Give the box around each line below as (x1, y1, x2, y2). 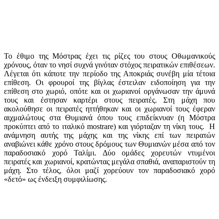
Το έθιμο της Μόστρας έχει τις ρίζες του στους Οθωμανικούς (4, 51, 215, 60)
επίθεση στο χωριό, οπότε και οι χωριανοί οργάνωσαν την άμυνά (4, 87, 215, 95)
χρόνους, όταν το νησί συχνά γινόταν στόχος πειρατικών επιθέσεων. (4, 60, 215, 69)
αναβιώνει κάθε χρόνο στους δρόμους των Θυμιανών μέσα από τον (4, 139, 215, 148)
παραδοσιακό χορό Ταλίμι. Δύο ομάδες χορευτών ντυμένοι (4, 148, 215, 157)
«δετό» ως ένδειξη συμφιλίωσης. (4, 175, 107, 183)
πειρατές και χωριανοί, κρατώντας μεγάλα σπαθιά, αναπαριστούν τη (4, 157, 215, 166)
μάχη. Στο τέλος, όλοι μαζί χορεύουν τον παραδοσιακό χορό (4, 166, 215, 175)
